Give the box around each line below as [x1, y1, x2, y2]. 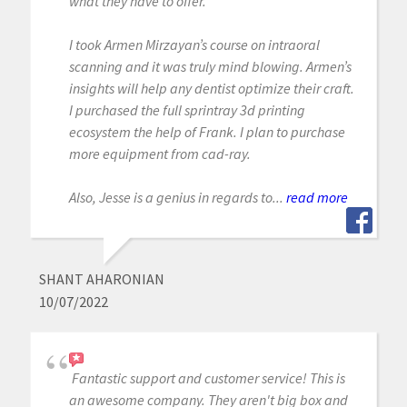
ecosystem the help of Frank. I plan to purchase [68, 122, 345, 141]
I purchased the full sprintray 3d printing [68, 100, 305, 119]
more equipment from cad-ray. [68, 144, 251, 163]
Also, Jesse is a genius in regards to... [68, 187, 283, 206]
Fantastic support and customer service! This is [71, 368, 345, 387]
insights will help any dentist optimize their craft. [68, 78, 354, 97]
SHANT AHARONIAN [38, 269, 164, 288]
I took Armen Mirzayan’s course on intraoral [68, 35, 320, 54]
